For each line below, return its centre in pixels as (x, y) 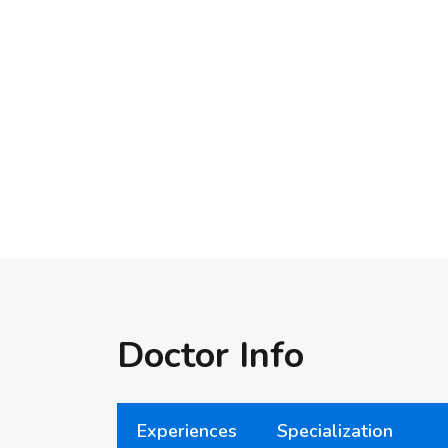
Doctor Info (210, 355)
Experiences (187, 431)
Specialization (335, 431)
